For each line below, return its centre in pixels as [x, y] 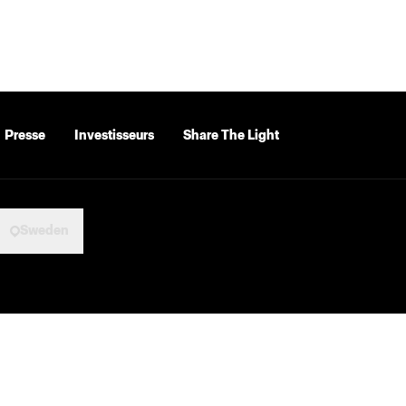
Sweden [44, 231]
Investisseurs [114, 135]
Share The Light [231, 135]
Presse [25, 135]
